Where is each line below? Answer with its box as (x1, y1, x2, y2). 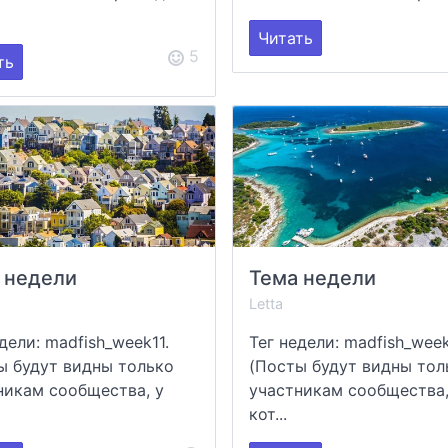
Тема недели (248, 265, 376, 290)
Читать (257, 28, 313, 49)
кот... (248, 403, 287, 424)
